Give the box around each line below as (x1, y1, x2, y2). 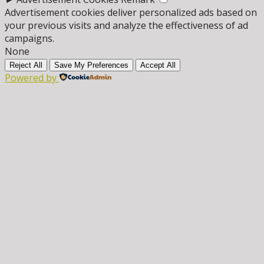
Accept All (140, 60, 176, 70)
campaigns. (5, 31, 54, 45)
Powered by (5, 71, 57, 84)
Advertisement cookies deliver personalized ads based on (5, 5, 257, 19)
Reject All (9, 60, 42, 70)
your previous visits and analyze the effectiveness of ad (5, 18, 248, 32)
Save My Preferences (54, 60, 128, 70)
